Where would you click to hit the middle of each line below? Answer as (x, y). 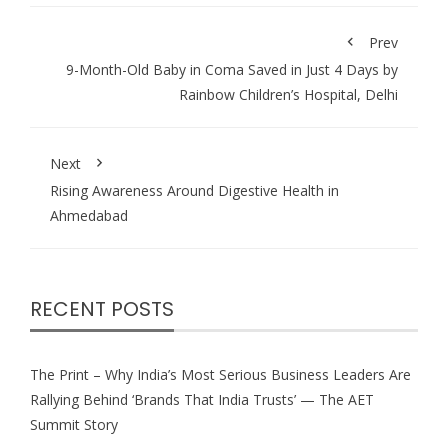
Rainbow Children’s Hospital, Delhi (288, 95)
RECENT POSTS (102, 309)
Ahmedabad (89, 216)
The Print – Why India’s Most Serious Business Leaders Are (220, 375)
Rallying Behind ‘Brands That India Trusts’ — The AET (202, 400)
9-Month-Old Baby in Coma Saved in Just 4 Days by (232, 70)
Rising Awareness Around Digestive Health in (194, 191)
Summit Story (74, 425)
